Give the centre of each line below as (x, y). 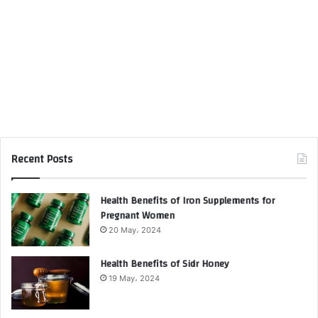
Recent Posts (42, 160)
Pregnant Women (137, 216)
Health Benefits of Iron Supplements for (187, 201)
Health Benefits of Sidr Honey (164, 264)
